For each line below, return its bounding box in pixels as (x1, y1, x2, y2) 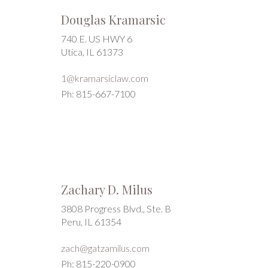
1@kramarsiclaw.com (61, 72, 148, 84)
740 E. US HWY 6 (61, 33, 132, 44)
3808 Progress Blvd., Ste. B (61, 203, 171, 214)
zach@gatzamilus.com (61, 242, 150, 254)
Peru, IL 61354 (61, 216, 121, 227)
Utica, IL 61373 (61, 46, 123, 57)
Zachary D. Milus (61, 181, 153, 197)
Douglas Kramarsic (61, 11, 166, 28)
